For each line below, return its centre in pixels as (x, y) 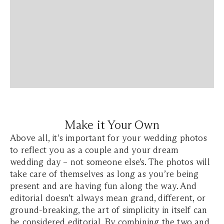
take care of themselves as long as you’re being (104, 174)
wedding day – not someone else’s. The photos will (110, 162)
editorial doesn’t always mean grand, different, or (108, 198)
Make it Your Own (112, 125)
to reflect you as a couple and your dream (94, 150)
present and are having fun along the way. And (103, 186)
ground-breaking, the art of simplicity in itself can (109, 210)
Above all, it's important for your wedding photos (108, 138)
